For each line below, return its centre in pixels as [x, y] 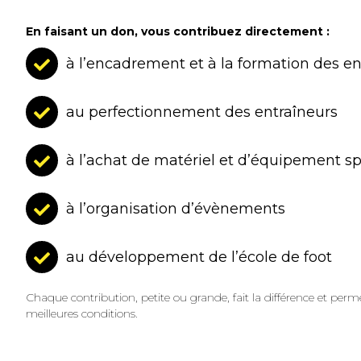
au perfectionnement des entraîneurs [202, 112]
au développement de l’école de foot [199, 257]
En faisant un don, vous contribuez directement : [178, 31]
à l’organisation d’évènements [176, 208]
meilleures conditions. [82, 313]
